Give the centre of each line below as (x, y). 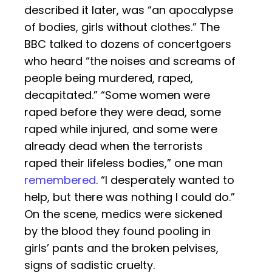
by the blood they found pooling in (117, 231)
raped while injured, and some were (121, 129)
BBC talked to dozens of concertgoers (128, 44)
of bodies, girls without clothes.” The (122, 27)
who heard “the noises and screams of (130, 61)
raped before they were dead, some (123, 112)
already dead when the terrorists (114, 146)
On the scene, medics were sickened (123, 214)
